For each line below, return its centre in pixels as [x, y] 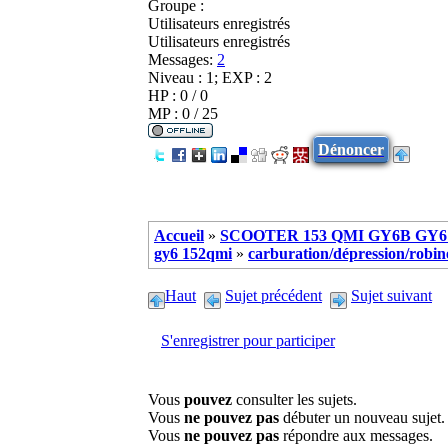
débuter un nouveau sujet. [362, 418]
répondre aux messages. [356, 436]
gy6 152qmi [193, 253]
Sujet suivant [391, 295]
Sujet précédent [273, 295]
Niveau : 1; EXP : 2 [210, 77]
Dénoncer [351, 149]
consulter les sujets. [294, 400]
